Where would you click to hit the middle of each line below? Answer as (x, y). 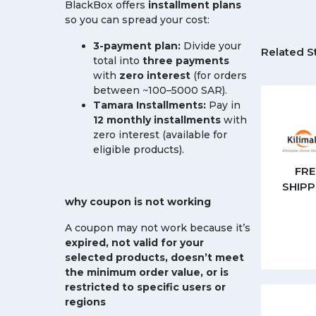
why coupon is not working (138, 202)
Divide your (211, 46)
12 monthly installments (157, 120)
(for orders (219, 75)
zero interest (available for (160, 135)
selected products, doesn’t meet (154, 257)
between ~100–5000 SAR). (160, 90)
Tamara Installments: (150, 105)
